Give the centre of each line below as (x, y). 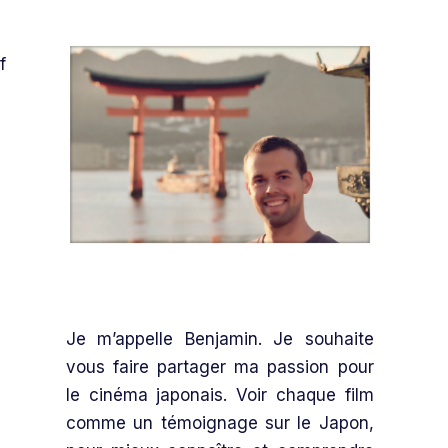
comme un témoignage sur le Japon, (220, 422)
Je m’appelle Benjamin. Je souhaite (220, 338)
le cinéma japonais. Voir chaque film (220, 394)
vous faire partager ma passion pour (220, 366)
